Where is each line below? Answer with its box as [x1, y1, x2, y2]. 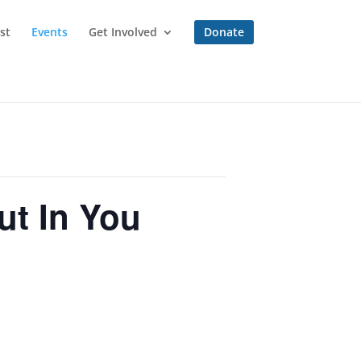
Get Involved [89, 24, 157, 39]
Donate [204, 24, 244, 39]
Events [31, 24, 68, 39]
